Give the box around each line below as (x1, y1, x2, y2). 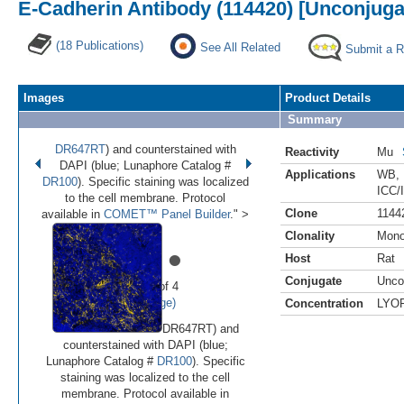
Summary (288, 112, 342, 126)
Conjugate (285, 273, 342, 288)
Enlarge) (129, 295, 176, 309)
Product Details (285, 90, 371, 105)
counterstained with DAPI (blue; (62, 337, 228, 352)
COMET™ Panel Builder (104, 207, 230, 221)
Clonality (285, 228, 335, 243)
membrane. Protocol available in (61, 386, 229, 400)
